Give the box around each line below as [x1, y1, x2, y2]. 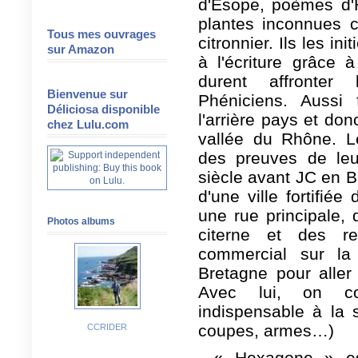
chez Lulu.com [47, 117, 129, 131]
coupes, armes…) [198, 321, 334, 340]
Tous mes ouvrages [47, 27, 156, 41]
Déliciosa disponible [47, 102, 160, 116]
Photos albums [47, 216, 115, 227]
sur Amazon [47, 42, 114, 56]
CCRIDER [87, 322, 127, 332]
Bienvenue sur [47, 87, 128, 101]
